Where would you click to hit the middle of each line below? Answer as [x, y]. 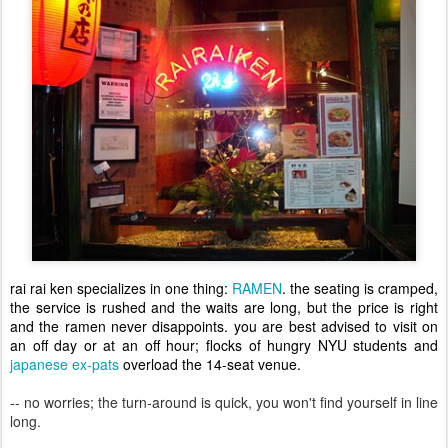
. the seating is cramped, [360, 288]
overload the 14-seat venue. [210, 364]
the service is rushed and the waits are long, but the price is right [224, 307]
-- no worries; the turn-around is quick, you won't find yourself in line [224, 402]
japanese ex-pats [64, 364]
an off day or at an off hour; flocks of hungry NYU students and [224, 345]
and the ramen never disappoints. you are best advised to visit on [224, 326]
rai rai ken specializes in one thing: [121, 288]
